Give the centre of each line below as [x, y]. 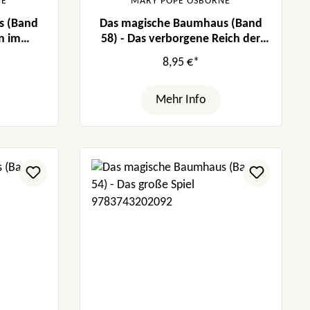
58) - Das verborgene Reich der [181, 39]
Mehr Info [181, 100]
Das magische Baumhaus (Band [181, 24]
